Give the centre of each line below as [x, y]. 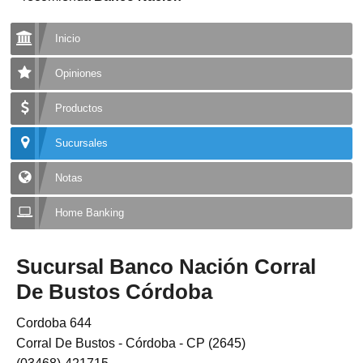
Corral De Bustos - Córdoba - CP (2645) [131, 344]
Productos [79, 108]
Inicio [68, 38]
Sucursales [82, 143]
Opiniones [79, 73]
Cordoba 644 [54, 323]
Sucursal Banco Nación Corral [167, 267]
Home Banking [90, 213]
